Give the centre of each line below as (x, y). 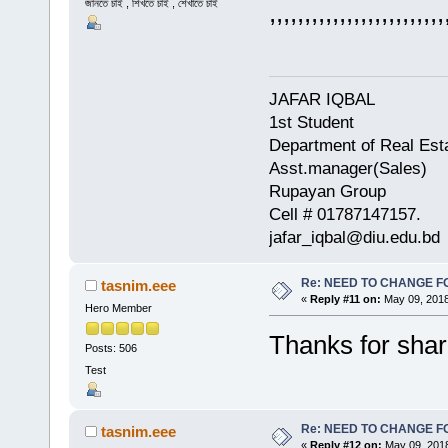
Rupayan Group (327, 192)
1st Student (311, 123)
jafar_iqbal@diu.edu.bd (354, 238)
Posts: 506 (110, 348)
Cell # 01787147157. (344, 215)
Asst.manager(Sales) (347, 169)
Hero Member (118, 308)
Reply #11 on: (345, 299)
